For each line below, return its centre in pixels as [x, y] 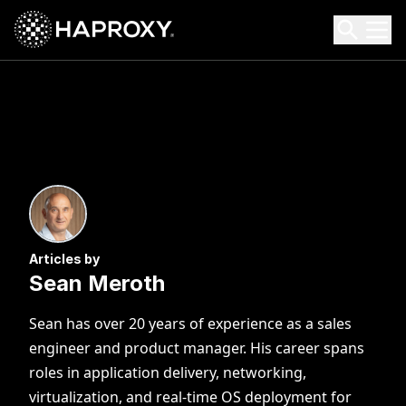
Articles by [64, 259]
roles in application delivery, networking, [168, 372]
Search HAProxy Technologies [116, 40]
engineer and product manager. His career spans [197, 348]
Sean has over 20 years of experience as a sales [190, 324]
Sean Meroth [97, 283]
